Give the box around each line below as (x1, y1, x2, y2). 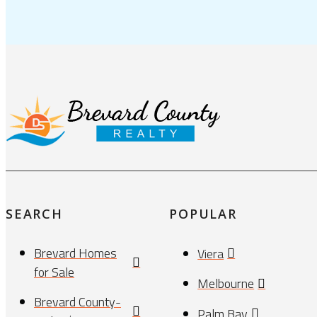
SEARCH (6, 205, 63, 223)
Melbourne (197, 274, 255, 294)
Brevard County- (34, 292, 121, 311)
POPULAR (169, 205, 237, 223)
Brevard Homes (34, 243, 117, 263)
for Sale (34, 263, 74, 282)
